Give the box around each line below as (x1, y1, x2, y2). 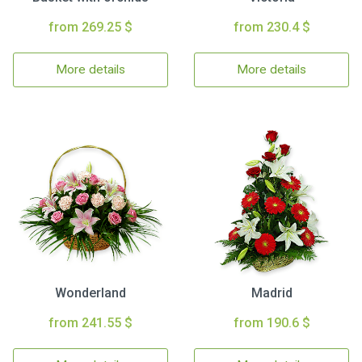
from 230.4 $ (233, 19, 310, 35)
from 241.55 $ (48, 315, 133, 330)
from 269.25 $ (48, 19, 133, 35)
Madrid (250, 285, 293, 301)
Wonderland (55, 285, 126, 301)
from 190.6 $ (233, 315, 310, 330)
